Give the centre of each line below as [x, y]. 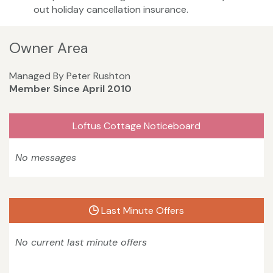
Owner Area [48, 48]
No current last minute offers [81, 242]
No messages [46, 157]
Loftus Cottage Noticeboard [136, 126]
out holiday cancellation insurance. [111, 10]
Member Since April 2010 [70, 88]
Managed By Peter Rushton [70, 76]
